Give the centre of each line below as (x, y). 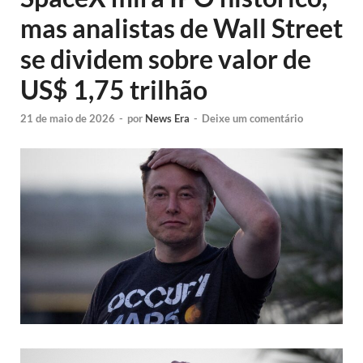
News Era (167, 119)
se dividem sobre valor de (166, 59)
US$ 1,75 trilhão (114, 90)
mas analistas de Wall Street (181, 28)
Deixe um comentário (252, 119)
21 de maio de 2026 (68, 119)
